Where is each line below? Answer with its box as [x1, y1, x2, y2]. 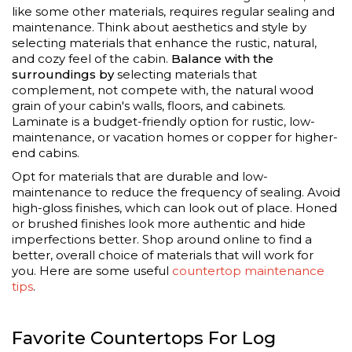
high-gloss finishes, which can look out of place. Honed [12, 200, 337, 215]
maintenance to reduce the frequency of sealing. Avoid [12, 184, 340, 200]
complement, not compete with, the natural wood [12, 82, 313, 97]
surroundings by [12, 66, 114, 82]
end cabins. [12, 145, 79, 160]
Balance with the [171, 50, 273, 66]
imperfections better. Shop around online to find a [12, 231, 312, 247]
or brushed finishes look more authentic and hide [12, 215, 306, 231]
